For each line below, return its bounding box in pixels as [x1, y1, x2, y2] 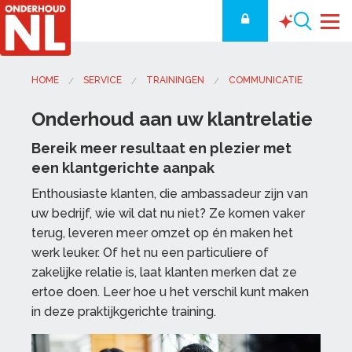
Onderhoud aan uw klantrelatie [31, 108, 313, 130]
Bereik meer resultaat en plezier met [31, 140, 291, 156]
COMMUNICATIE [229, 75, 302, 86]
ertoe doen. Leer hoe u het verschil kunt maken [31, 284, 309, 299]
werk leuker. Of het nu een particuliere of [31, 245, 269, 260]
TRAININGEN [146, 75, 204, 86]
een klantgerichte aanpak [31, 159, 214, 176]
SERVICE [83, 75, 122, 86]
